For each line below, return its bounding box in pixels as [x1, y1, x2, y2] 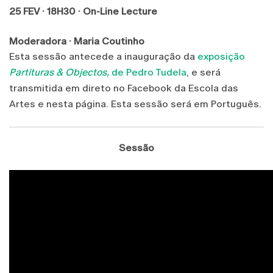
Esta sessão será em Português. [111, 98, 264, 110]
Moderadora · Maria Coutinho [9, 35, 144, 48]
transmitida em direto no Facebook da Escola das [9, 82, 238, 94]
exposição [197, 51, 245, 63]
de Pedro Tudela [112, 66, 186, 79]
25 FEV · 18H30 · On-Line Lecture [9, 5, 157, 18]
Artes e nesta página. [9, 98, 108, 110]
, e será [186, 66, 221, 79]
